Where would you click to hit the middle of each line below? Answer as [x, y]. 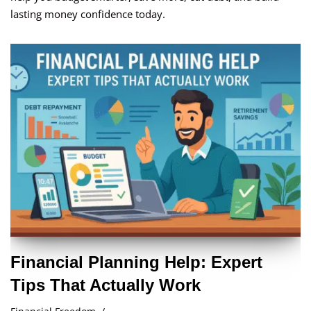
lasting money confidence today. [88, 14]
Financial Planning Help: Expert [136, 262]
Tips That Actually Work [106, 285]
